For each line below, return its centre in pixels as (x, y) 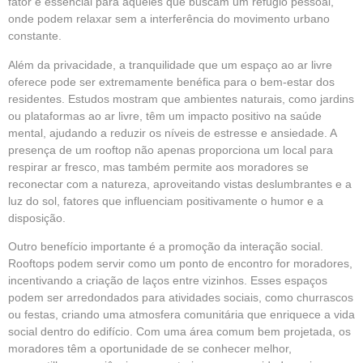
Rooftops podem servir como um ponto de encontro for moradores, (180, 263)
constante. (35, 36)
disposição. (37, 218)
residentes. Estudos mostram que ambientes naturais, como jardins (181, 98)
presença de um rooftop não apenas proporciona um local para (171, 149)
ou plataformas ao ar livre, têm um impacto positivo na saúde (165, 115)
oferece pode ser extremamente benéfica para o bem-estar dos (171, 81)
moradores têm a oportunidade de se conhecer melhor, (150, 348)
